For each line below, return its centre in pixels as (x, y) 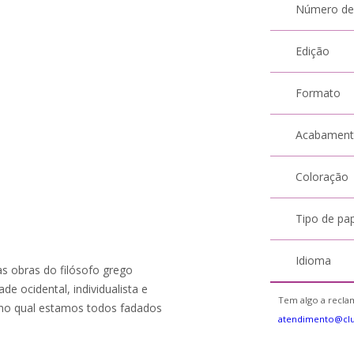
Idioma (314, 260)
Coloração (322, 177)
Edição (313, 51)
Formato (318, 93)
